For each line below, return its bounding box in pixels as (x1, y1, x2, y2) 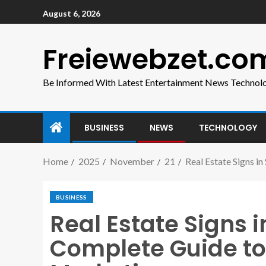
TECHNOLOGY (199, 122, 257, 134)
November (110, 156, 154, 167)
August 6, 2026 (43, 8, 100, 18)
